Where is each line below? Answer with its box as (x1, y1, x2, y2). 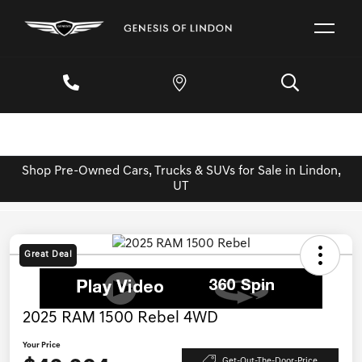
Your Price (23, 341, 61, 351)
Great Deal (24, 250, 72, 260)
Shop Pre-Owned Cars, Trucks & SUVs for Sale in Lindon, (21, 164, 341, 178)
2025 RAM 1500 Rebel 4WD (23, 310, 218, 327)
